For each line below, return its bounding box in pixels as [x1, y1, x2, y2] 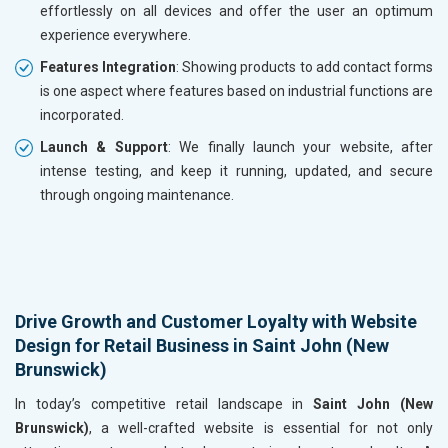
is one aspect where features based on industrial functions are [40, 82, 433, 99]
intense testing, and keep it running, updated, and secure [40, 162, 433, 179]
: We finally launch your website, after [167, 138, 433, 155]
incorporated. [40, 106, 124, 123]
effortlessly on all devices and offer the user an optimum [40, 2, 433, 19]
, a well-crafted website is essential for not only [89, 419, 433, 436]
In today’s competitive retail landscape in [15, 395, 314, 412]
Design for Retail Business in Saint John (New [15, 334, 389, 356]
